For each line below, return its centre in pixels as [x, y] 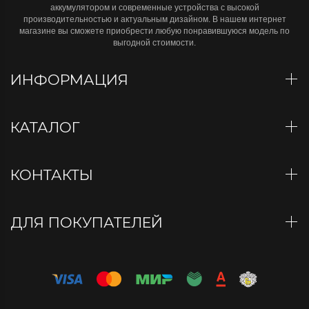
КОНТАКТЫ [54, 175]
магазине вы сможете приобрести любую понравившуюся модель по [154, 31]
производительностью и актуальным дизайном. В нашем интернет [154, 19]
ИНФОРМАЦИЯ [71, 80]
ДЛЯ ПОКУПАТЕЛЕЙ [89, 222]
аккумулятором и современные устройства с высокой [154, 8]
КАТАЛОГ [47, 127]
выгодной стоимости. [154, 43]
